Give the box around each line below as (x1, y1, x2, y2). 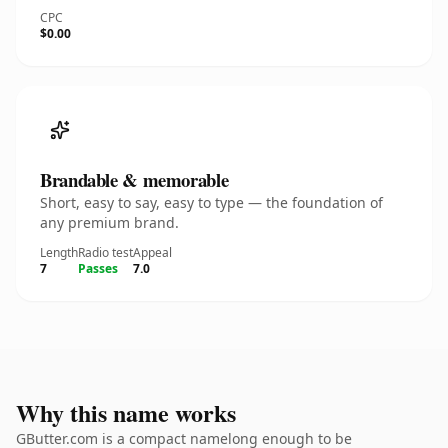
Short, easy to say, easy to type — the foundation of (40, 193, 383, 212)
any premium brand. (40, 213, 179, 232)
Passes (78, 260, 118, 277)
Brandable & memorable (40, 166, 229, 193)
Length (40, 244, 78, 261)
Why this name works (16, 395, 236, 430)
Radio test (78, 244, 133, 261)
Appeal (133, 244, 172, 261)
